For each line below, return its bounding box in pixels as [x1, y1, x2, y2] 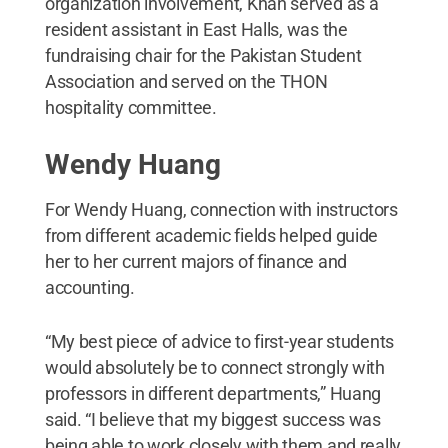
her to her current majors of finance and [44, 250, 347, 272]
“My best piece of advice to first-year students [44, 330, 395, 352]
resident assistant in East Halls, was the [44, 18, 348, 40]
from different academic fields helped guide [44, 224, 379, 246]
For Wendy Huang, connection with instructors [44, 198, 398, 220]
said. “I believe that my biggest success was [44, 408, 381, 430]
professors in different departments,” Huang [44, 382, 382, 404]
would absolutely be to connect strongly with [44, 356, 385, 378]
